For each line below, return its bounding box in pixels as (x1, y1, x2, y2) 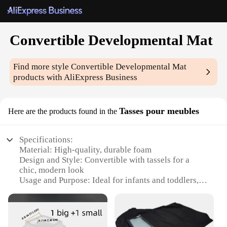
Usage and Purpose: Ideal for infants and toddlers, (19, 175, 199, 185)
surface (19, 196, 46, 206)
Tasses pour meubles (119, 106, 199, 117)
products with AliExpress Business (13, 72, 138, 83)
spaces (19, 216, 44, 226)
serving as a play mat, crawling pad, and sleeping (19, 185, 196, 196)
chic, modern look (19, 165, 85, 175)
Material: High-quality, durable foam (19, 145, 152, 155)
